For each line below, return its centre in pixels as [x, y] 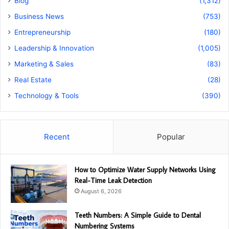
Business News [39, 17]
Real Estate [33, 80]
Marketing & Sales [44, 64]
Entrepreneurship [42, 32]
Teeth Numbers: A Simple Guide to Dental [138, 215]
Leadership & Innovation [54, 48]
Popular [171, 137]
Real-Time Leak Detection [113, 181]
